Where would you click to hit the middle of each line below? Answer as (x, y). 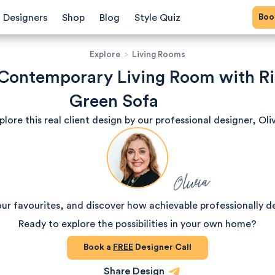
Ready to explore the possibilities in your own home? (137, 224)
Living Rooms (159, 55)
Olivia (191, 182)
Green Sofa (114, 101)
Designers (25, 18)
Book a (101, 247)
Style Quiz (157, 18)
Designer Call (162, 247)
